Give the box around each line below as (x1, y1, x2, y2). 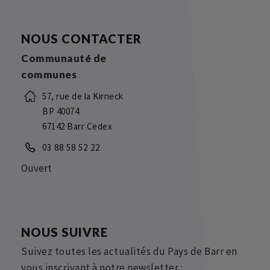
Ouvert (21, 162, 52, 175)
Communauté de (21, 52, 107, 65)
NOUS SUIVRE (21, 225, 108, 240)
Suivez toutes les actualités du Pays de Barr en (21, 245, 237, 259)
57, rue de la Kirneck (42, 90, 124, 102)
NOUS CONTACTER (21, 31, 142, 46)
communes (21, 68, 77, 81)
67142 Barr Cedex (42, 121, 112, 133)
